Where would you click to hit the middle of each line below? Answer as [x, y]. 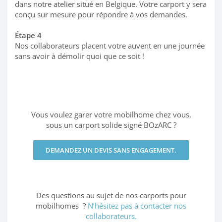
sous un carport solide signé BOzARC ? [111, 125]
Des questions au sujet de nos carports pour [111, 195]
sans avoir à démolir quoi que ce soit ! [80, 56]
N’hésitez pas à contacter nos [137, 206]
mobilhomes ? [62, 206]
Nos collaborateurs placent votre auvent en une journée [110, 46]
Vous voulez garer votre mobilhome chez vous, [111, 115]
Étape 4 [28, 35]
